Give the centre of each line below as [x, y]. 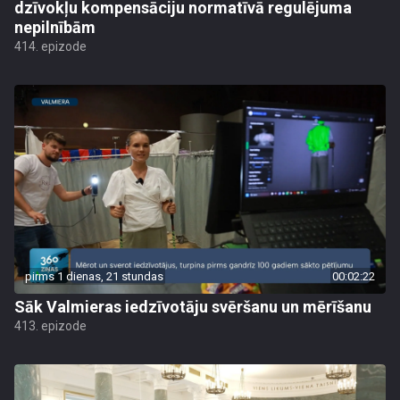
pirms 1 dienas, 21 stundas [94, 276]
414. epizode [50, 46]
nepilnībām [55, 27]
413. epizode [50, 326]
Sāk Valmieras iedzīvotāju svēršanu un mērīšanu [193, 307]
